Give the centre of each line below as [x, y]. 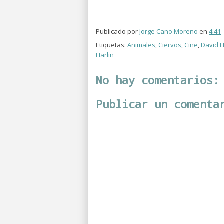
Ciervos [170, 45]
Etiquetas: [112, 45]
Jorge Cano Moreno [169, 31]
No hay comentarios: [158, 80]
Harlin [105, 55]
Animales [141, 45]
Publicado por [118, 31]
